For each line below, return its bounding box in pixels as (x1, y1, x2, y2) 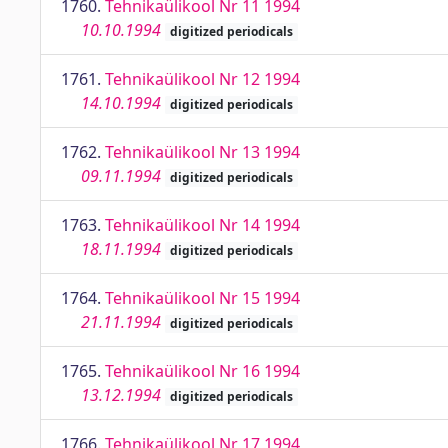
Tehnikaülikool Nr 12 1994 (105, 68, 300, 90)
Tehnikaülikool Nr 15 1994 (105, 287, 300, 309)
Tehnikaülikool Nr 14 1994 (105, 214, 300, 236)
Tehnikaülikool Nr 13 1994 (105, 141, 300, 163)
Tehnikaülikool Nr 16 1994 (105, 360, 300, 382)
